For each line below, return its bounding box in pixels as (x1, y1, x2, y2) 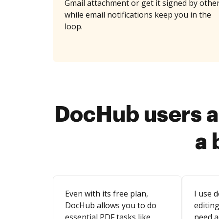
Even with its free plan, (65, 188, 148, 199)
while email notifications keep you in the (65, 9, 211, 20)
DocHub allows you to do (65, 200, 156, 211)
